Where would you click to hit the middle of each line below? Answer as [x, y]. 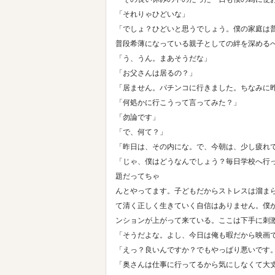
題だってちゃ [137, 176]
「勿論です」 [137, 117]
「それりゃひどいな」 [152, 14]
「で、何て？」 [141, 132]
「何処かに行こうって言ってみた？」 [178, 102]
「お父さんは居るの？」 [156, 73]
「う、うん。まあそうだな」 [163, 58]
